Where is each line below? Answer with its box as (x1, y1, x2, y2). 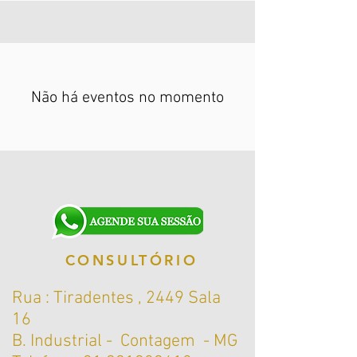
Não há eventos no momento (31, 88, 224, 108)
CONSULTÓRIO (65, 251, 198, 269)
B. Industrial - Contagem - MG (12, 331, 237, 352)
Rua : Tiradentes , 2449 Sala (12, 288, 221, 309)
